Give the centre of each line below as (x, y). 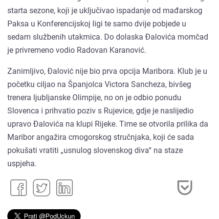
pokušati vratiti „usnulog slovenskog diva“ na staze (95, 150)
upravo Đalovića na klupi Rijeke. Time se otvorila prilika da (108, 124)
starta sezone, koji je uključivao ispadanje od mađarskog (105, 10)
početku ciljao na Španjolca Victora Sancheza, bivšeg (99, 84)
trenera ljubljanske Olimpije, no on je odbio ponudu (94, 97)
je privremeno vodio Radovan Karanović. (77, 50)
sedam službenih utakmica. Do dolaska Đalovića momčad (108, 37)
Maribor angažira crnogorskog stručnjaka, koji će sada (101, 137)
